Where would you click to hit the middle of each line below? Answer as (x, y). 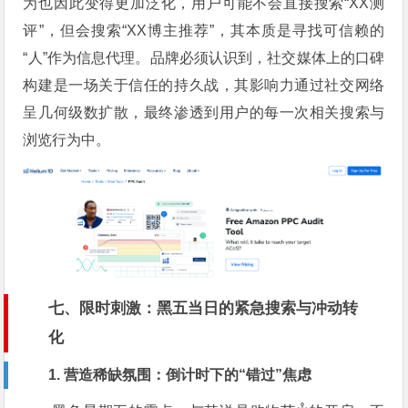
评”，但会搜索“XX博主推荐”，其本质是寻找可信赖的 (204, 30)
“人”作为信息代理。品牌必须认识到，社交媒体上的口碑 (204, 57)
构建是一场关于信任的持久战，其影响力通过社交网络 (204, 85)
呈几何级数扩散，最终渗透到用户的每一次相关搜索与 (204, 112)
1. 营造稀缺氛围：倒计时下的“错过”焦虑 (180, 374)
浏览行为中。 (67, 139)
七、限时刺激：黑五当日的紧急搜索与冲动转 (204, 308)
